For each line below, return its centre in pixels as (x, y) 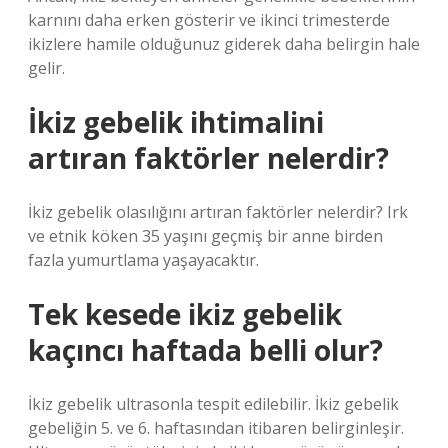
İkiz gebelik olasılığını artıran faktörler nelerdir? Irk (218, 212)
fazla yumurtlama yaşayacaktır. (143, 260)
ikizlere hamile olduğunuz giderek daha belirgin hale (224, 44)
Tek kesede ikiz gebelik (185, 314)
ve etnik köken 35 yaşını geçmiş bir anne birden (205, 236)
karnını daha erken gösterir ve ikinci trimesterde (209, 20)
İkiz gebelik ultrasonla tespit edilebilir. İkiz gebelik (213, 404)
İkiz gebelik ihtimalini (176, 122)
